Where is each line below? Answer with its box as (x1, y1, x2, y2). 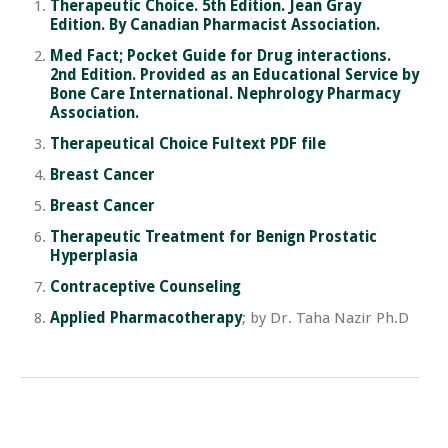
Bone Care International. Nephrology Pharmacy (50, 84, 400, 103)
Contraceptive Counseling (50, 277, 241, 296)
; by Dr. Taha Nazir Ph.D (242, 308, 409, 327)
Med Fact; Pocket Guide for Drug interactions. (50, 46, 391, 65)
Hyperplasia (50, 246, 138, 265)
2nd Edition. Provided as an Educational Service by (50, 65, 419, 84)
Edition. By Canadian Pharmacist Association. (50, 15, 380, 34)
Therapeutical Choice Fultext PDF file (50, 134, 326, 153)
